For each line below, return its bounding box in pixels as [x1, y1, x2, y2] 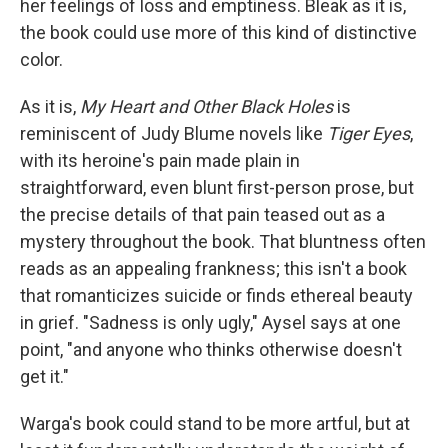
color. [20, 49, 63, 70]
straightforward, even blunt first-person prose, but [20, 177, 414, 198]
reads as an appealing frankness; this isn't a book [20, 258, 407, 279]
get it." [20, 366, 69, 387]
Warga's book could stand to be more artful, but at [20, 413, 410, 434]
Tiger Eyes [327, 123, 410, 144]
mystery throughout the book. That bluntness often [20, 231, 426, 252]
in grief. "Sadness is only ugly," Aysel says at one [20, 312, 401, 333]
